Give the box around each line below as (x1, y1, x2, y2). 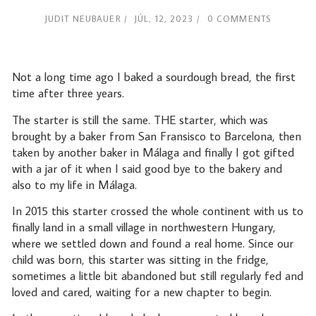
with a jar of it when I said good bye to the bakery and (11, 160, 282, 176)
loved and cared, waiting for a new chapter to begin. (11, 284, 275, 300)
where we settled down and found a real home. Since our (11, 235, 293, 251)
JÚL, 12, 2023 (134, 12, 197, 24)
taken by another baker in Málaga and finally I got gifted (11, 144, 294, 160)
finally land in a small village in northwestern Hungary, (11, 219, 276, 235)
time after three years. (11, 85, 128, 102)
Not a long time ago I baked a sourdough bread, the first (11, 69, 296, 85)
